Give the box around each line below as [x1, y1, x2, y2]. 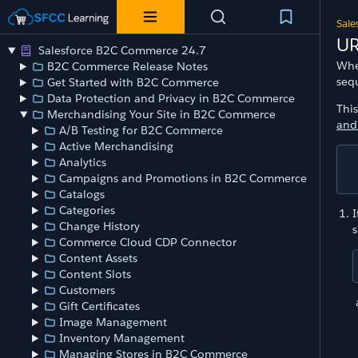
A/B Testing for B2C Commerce [59, 123, 224, 138]
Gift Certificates [59, 299, 141, 314]
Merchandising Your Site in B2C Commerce [47, 107, 276, 122]
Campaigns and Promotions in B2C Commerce [59, 171, 308, 186]
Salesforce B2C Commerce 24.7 [35, 43, 207, 58]
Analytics [59, 155, 107, 170]
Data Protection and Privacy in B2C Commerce [47, 91, 296, 106]
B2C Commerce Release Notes [47, 59, 209, 74]
